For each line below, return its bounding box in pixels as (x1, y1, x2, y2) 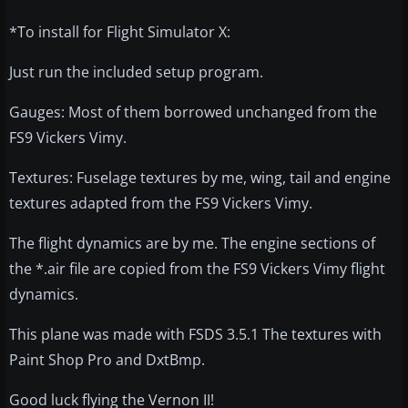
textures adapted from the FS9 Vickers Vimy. (9, 193, 312, 214)
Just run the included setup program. (9, 62, 263, 83)
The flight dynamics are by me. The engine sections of (9, 233, 375, 254)
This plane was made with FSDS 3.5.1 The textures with (9, 324, 382, 345)
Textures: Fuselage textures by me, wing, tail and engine (9, 168, 391, 189)
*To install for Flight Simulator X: (9, 22, 230, 43)
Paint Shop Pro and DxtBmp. (9, 350, 205, 371)
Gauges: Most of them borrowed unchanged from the (9, 102, 377, 123)
